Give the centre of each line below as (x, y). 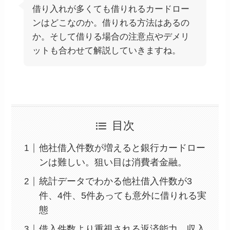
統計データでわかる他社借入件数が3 (116, 181)
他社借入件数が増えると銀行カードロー (122, 148)
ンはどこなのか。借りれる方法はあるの (111, 23)
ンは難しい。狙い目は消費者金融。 (113, 162)
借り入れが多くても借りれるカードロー (111, 9)
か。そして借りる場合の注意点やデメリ (111, 36)
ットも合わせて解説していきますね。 (107, 50)
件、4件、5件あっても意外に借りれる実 (123, 196)
